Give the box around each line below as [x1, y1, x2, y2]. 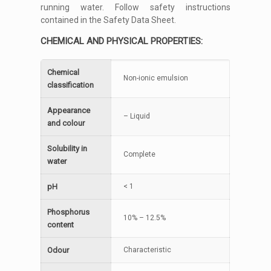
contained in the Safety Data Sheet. [41, 15, 177, 25]
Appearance [47, 106, 91, 115]
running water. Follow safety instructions [41, 2, 230, 12]
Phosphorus [47, 207, 90, 217]
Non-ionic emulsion [123, 74, 189, 82]
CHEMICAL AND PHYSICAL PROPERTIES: [41, 36, 203, 47]
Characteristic [123, 246, 172, 254]
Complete [123, 150, 156, 158]
